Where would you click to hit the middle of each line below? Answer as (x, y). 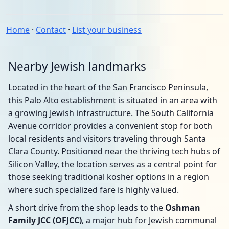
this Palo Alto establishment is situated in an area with (113, 100)
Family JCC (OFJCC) (45, 220)
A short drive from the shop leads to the (87, 208)
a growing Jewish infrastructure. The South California (111, 113)
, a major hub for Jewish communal (149, 220)
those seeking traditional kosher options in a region (109, 177)
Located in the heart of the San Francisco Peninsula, (108, 87)
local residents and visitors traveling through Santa (107, 139)
